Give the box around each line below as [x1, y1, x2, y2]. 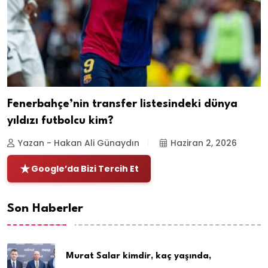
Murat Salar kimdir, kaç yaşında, [66, 251, 211, 261]
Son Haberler [7, 202, 83, 215]
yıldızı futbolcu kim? [7, 115, 114, 126]
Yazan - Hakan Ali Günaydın [18, 136, 139, 149]
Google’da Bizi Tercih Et [31, 162, 139, 175]
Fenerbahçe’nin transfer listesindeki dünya [7, 98, 237, 109]
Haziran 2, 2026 [170, 136, 237, 149]
